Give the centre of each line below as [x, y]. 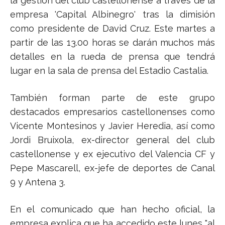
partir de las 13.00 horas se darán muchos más [113, 42]
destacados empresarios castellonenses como [113, 111]
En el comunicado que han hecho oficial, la [113, 209]
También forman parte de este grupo [113, 97]
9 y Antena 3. [38, 182]
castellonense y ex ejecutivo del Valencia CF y [113, 154]
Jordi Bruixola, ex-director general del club [113, 140]
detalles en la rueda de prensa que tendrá [113, 56]
